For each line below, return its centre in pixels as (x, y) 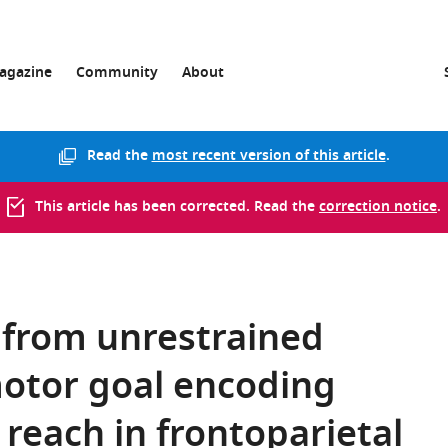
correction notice (378, 207)
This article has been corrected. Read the (177, 207)
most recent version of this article (268, 156)
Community (117, 73)
